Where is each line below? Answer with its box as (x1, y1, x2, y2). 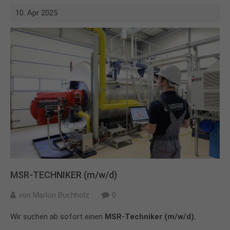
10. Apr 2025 (15, 8, 57, 17)
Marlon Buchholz (33, 190, 89, 200)
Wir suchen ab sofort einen (10, 212, 105, 221)
